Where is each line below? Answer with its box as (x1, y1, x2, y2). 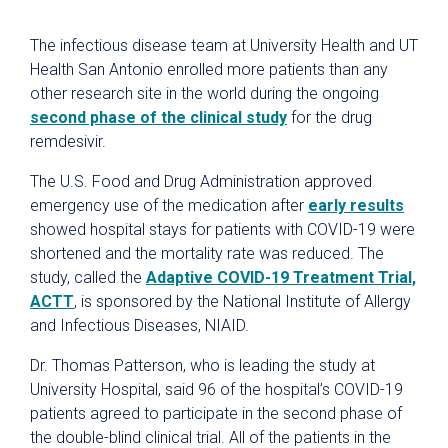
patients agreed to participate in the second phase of (30, 404, 402, 423)
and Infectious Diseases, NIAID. (30, 316, 249, 335)
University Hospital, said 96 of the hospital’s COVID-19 (30, 380, 403, 399)
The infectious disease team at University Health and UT (30, 36, 418, 55)
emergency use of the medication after (30, 196, 308, 215)
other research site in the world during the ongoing (30, 84, 379, 103)
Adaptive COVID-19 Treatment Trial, (146, 268, 416, 287)
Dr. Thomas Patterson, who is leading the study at (30, 356, 375, 375)
